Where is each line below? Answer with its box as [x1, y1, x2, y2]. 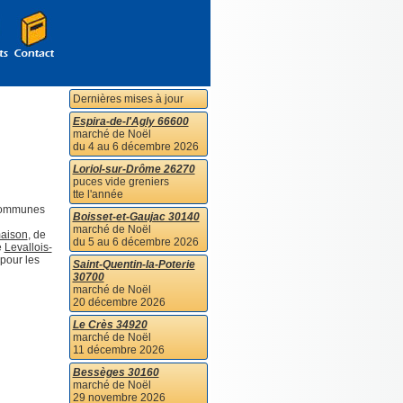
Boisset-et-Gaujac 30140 [72, 210, 200, 223]
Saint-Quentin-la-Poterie [72, 258, 195, 271]
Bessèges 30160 [72, 366, 159, 379]
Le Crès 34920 [72, 318, 148, 331]
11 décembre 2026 [72, 344, 165, 356]
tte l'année [72, 188, 123, 201]
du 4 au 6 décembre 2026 [72, 140, 199, 153]
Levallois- [4, 240, 52, 254]
